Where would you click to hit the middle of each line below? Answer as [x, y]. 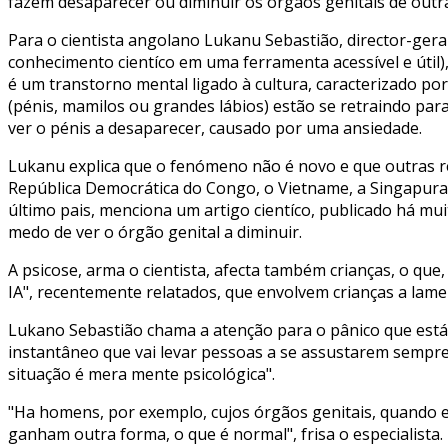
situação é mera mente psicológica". [141, 374]
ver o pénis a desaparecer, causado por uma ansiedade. [215, 128]
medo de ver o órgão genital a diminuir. [155, 232]
